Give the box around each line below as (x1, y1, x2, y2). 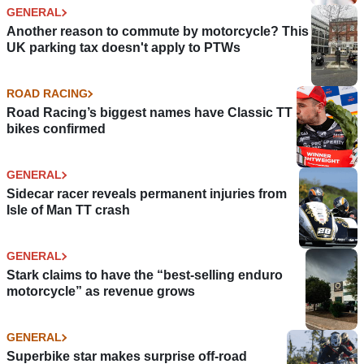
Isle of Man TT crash (6, 203, 130, 218)
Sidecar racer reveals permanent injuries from (6, 187, 287, 201)
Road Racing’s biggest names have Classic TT (6, 106, 292, 120)
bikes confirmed (6, 122, 106, 136)
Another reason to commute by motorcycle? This (6, 24, 309, 39)
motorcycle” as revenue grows (6, 284, 195, 299)
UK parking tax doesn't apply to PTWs (6, 41, 240, 55)
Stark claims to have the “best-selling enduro (6, 268, 283, 283)
